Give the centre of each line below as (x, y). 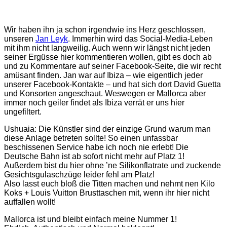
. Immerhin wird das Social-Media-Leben (140, 39)
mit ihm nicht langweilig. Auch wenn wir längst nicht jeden (107, 48)
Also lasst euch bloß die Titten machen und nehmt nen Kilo (109, 183)
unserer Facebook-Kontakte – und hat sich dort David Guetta (112, 84)
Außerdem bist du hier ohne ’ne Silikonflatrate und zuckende (112, 165)
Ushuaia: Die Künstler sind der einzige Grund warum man (107, 129)
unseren (20, 39)
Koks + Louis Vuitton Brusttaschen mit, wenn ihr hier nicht (107, 193)
